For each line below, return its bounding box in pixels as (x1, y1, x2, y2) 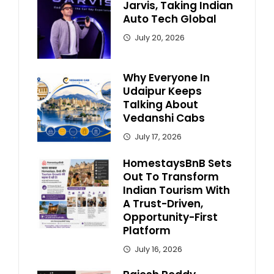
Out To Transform (123, 169, 219, 184)
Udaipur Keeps (123, 83, 202, 98)
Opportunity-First (123, 209, 218, 224)
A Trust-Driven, (123, 196, 203, 211)
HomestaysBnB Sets (123, 155, 232, 171)
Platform (123, 223, 171, 238)
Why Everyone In (123, 70, 210, 85)
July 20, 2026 (135, 32, 185, 43)
